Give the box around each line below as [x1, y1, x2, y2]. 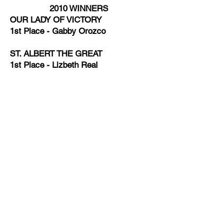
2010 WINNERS [49, 3, 108, 13]
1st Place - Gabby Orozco [10, 26, 106, 36]
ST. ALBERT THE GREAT [10, 49, 102, 58]
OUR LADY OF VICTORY [10, 15, 102, 25]
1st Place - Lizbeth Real [10, 60, 98, 70]
